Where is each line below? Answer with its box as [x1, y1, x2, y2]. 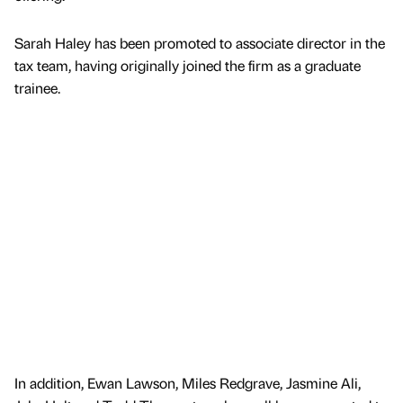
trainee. [14, 78, 60, 98]
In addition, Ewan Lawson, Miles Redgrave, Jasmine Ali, [14, 372, 361, 392]
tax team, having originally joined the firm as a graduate [14, 56, 361, 76]
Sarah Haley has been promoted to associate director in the [14, 33, 385, 53]
